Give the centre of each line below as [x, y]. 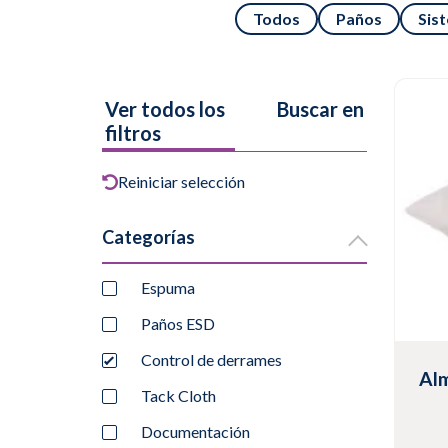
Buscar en [320, 109]
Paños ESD [178, 323]
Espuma [168, 287]
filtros [133, 133]
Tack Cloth [178, 395]
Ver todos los [165, 109]
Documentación [195, 431]
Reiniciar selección [181, 181]
